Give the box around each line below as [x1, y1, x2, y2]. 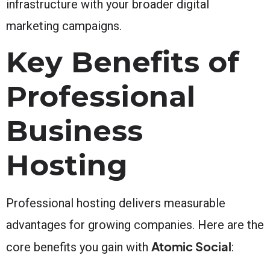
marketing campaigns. [6, 18, 122, 33]
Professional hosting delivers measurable [6, 195, 225, 210]
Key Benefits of [6, 44, 239, 80]
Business [6, 113, 143, 148]
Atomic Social [151, 238, 231, 254]
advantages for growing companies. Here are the [6, 217, 264, 232]
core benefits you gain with [6, 239, 151, 254]
